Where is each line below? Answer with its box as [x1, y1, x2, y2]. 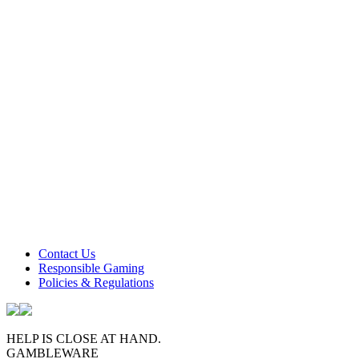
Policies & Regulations [38, 275, 154, 289]
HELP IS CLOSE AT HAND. [6, 331, 161, 345]
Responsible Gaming [38, 260, 144, 275]
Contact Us [38, 246, 95, 260]
